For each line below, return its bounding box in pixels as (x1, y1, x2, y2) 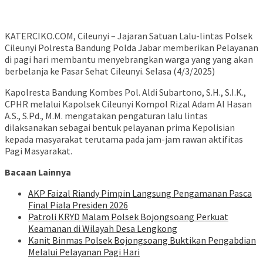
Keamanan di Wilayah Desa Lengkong (28, 222, 177, 235)
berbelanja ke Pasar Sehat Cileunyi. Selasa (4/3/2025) (5, 65, 215, 77)
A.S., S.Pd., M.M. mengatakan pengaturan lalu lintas (5, 110, 208, 122)
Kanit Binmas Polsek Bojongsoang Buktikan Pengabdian (28, 234, 256, 247)
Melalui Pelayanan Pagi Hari (28, 246, 140, 258)
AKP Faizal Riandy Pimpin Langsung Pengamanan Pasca (28, 187, 252, 200)
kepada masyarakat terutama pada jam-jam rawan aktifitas (5, 133, 243, 146)
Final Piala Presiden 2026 (28, 199, 128, 211)
